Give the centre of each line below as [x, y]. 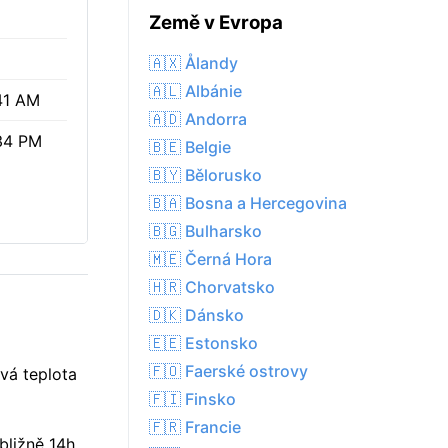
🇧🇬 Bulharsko [205, 231]
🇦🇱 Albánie [195, 91]
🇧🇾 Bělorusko [205, 175]
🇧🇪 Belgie [190, 147]
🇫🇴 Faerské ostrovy [228, 371]
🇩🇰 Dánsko [196, 315]
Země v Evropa [216, 23]
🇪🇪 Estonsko [203, 343]
